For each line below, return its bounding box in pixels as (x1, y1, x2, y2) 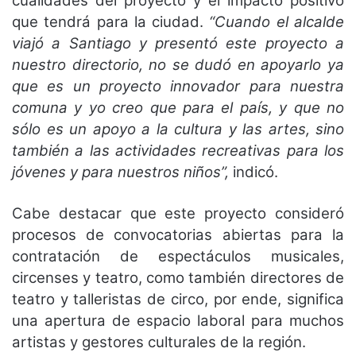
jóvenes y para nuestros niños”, (12, 162, 233, 181)
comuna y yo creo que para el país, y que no (12, 98, 344, 117)
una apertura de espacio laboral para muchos (12, 311, 344, 330)
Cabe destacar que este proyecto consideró (12, 203, 344, 222)
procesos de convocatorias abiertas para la (12, 225, 344, 244)
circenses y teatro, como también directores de (12, 268, 344, 287)
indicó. (233, 162, 278, 181)
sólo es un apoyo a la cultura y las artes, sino (12, 119, 344, 138)
